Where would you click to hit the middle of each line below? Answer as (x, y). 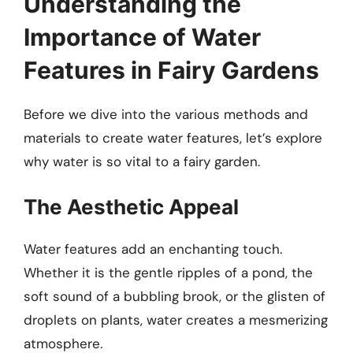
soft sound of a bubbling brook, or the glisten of (175, 297)
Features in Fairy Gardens (171, 70)
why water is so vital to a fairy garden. (142, 161)
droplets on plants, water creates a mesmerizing (176, 320)
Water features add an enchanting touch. (153, 249)
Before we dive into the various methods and (166, 114)
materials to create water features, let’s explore (173, 137)
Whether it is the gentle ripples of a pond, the (168, 273)
